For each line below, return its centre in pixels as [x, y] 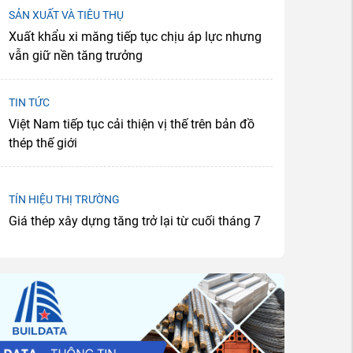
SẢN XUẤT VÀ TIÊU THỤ [66, 15]
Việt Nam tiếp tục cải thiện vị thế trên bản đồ [132, 124]
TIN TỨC [29, 102]
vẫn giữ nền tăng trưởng [76, 55]
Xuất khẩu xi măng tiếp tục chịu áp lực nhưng [135, 36]
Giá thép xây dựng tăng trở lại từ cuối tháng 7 [135, 221]
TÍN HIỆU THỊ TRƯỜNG [64, 199]
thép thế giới [43, 143]
